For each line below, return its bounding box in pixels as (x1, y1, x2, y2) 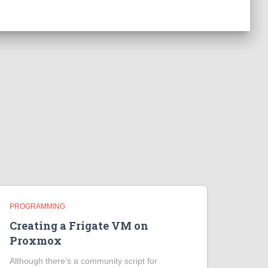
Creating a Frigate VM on (10, 218, 148, 233)
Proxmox (10, 233, 62, 248)
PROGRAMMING (10, 202, 65, 211)
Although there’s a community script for (10, 256, 157, 266)
